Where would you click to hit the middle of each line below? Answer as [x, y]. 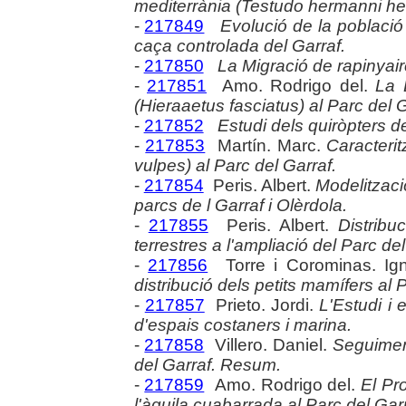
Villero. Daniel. [268, 344]
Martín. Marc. [266, 145]
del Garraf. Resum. [207, 364]
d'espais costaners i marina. [242, 324]
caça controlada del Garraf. [239, 45]
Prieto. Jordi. [262, 304]
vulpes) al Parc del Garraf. [235, 165]
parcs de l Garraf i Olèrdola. [240, 205]
